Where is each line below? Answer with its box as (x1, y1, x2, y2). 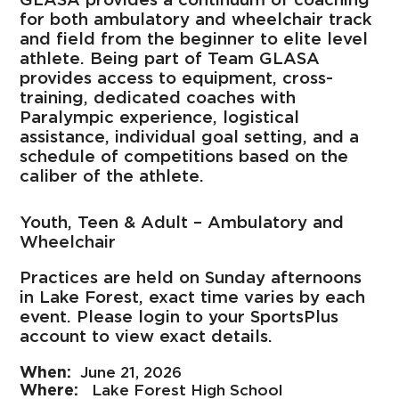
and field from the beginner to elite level (20, 28, 369, 48)
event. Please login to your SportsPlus (20, 306, 339, 327)
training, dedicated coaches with (20, 86, 297, 107)
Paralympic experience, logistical (20, 106, 300, 126)
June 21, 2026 (80, 363, 183, 382)
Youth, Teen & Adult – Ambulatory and (20, 211, 345, 232)
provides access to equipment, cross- (20, 67, 334, 87)
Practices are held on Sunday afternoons (20, 267, 362, 288)
